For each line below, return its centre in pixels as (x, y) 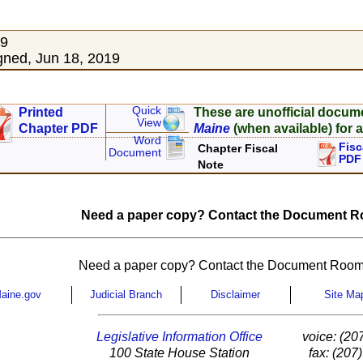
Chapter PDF (59, 129)
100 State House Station (180, 353)
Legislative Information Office (180, 337)
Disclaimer (235, 295)
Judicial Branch (126, 295)
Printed (41, 113)
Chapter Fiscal (238, 149)
